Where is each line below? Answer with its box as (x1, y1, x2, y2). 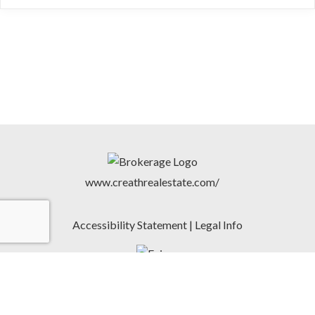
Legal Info (195, 218, 243, 231)
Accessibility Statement (72, 218, 187, 231)
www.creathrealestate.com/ (85, 175, 219, 188)
